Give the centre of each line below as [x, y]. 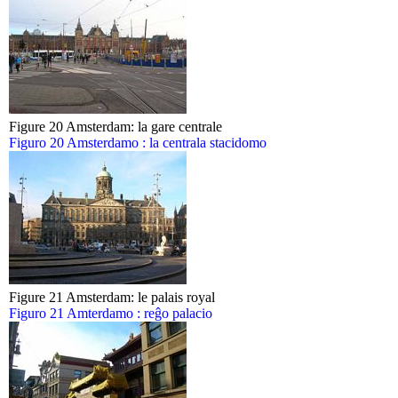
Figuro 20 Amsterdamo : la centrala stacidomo [138, 143]
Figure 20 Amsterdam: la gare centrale [115, 127]
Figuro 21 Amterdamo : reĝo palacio [111, 313]
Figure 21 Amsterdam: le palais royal [112, 297]
